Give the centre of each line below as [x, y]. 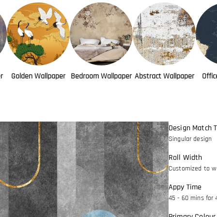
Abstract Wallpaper [164, 76]
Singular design [190, 139]
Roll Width [186, 158]
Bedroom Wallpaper [101, 76]
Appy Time [185, 187]
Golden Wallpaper [38, 76]
